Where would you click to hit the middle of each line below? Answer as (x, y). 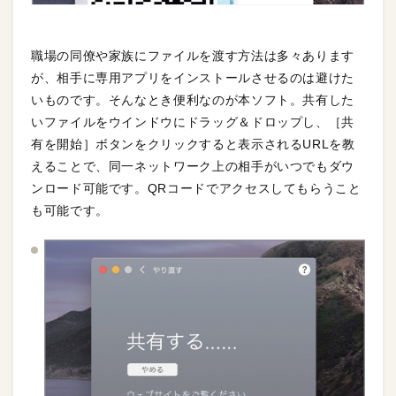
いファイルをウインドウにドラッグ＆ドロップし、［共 (193, 122)
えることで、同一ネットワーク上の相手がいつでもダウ (193, 167)
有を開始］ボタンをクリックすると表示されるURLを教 (193, 145)
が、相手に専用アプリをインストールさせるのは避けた (193, 78)
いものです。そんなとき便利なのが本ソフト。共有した (193, 100)
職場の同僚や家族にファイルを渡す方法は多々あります (193, 56)
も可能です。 (70, 211)
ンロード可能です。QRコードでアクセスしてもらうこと (196, 189)
